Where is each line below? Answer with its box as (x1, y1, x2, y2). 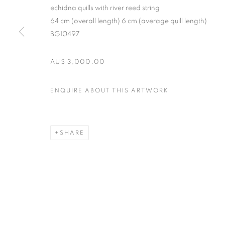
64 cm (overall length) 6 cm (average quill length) (50, 17, 207, 25)
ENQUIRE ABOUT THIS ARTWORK (50, 87, 169, 93)
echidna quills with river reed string (50, 4, 160, 12)
